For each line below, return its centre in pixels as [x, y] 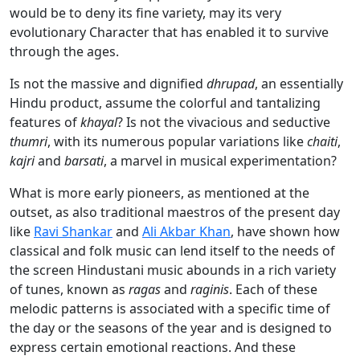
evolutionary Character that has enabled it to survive [169, 33]
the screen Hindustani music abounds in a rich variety [173, 270]
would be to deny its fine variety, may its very [145, 13]
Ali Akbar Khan [186, 232]
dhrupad [231, 84]
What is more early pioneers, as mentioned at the [160, 193]
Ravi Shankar [73, 232]
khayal [99, 123]
